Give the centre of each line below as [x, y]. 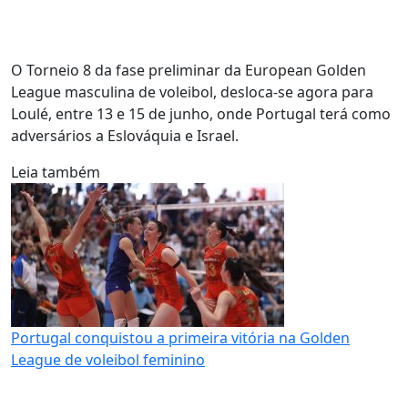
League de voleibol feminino [108, 360]
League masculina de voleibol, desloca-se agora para [192, 92]
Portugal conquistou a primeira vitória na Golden [180, 338]
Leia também [56, 172]
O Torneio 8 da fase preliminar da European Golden [189, 70]
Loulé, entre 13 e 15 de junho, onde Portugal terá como [201, 114]
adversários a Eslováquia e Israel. [125, 136]
